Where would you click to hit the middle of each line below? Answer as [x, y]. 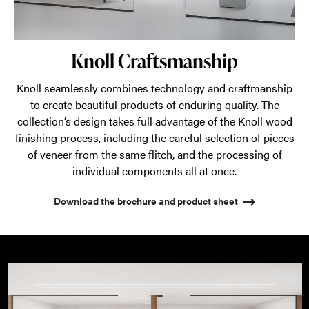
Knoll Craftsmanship [154, 60]
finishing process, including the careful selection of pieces [154, 137]
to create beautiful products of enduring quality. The [154, 104]
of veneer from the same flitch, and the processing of [154, 154]
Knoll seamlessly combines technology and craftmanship [154, 88]
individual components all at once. [154, 170]
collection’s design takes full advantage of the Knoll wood [154, 121]
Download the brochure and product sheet [146, 200]
